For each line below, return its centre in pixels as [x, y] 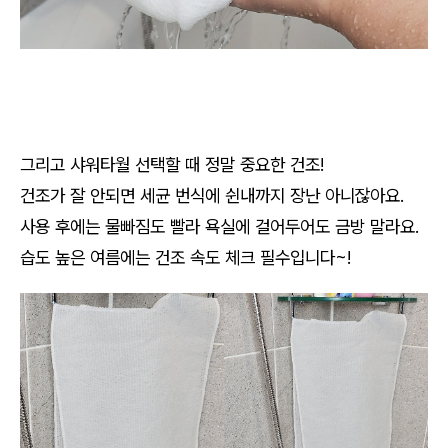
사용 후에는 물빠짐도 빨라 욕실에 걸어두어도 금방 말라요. [222, 226]
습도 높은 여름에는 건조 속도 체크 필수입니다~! [185, 257]
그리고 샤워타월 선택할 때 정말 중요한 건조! [172, 164]
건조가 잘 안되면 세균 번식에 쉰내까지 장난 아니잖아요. [214, 195]
